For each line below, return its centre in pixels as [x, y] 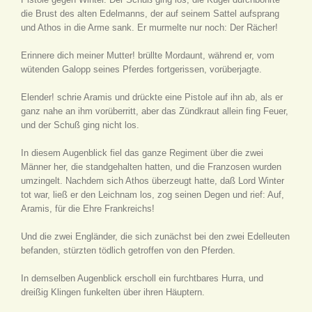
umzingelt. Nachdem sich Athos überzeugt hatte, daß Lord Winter [153, 181]
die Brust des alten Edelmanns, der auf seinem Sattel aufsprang [150, 14]
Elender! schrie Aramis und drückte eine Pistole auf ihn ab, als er [152, 97]
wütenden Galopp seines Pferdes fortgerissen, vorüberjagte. [141, 69]
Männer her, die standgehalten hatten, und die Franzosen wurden [151, 167]
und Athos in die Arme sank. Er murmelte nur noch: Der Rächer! [149, 28]
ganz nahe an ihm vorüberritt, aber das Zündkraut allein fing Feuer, [155, 111]
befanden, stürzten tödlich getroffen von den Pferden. [128, 250]
